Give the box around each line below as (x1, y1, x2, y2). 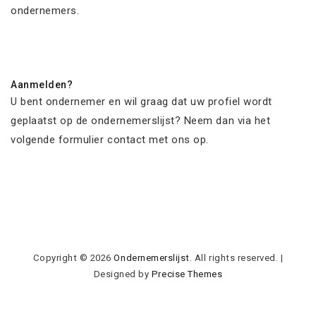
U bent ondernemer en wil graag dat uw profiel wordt (11, 95, 272, 108)
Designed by (93, 268, 152, 279)
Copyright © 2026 (32, 252, 114, 263)
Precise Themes (151, 268, 223, 279)
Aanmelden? (11, 78, 73, 90)
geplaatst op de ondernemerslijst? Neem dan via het (11, 114, 271, 127)
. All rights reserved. (189, 252, 279, 263)
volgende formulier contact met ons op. (11, 133, 209, 146)
